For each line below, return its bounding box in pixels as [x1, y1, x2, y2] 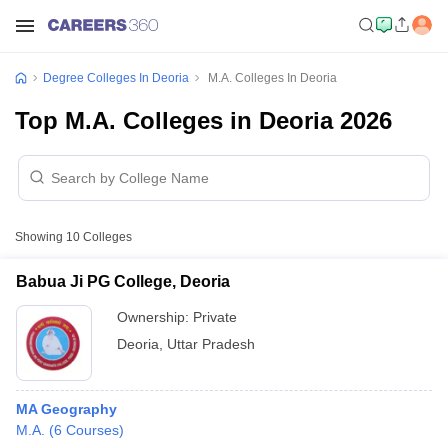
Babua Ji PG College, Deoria [16, 273, 230, 290]
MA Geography [16, 401, 117, 417]
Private [193, 309, 237, 325]
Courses [66, 422, 119, 438]
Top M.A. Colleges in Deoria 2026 [15, 107, 392, 134]
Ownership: [117, 309, 193, 325]
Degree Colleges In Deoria [43, 71, 189, 85]
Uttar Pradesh [167, 336, 255, 352]
